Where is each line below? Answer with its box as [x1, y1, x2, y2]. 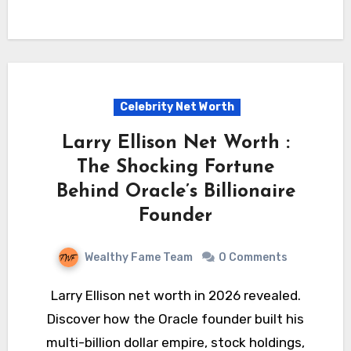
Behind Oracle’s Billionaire [56, 182, 295, 201]
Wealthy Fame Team [84, 250, 195, 264]
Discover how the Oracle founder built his [47, 310, 304, 327]
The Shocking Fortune [77, 157, 274, 177]
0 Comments [218, 250, 288, 264]
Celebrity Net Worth [120, 100, 234, 114]
